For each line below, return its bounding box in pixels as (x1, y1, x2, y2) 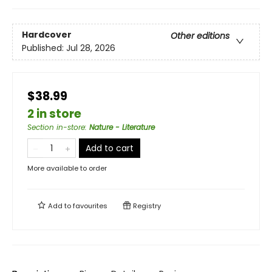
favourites (73, 200, 107, 211)
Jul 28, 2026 (66, 42, 115, 55)
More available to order (27, 163, 107, 173)
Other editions (171, 30, 229, 42)
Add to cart (86, 141, 134, 154)
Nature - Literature (89, 121, 155, 132)
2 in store (27, 105, 81, 122)
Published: (22, 42, 66, 55)
